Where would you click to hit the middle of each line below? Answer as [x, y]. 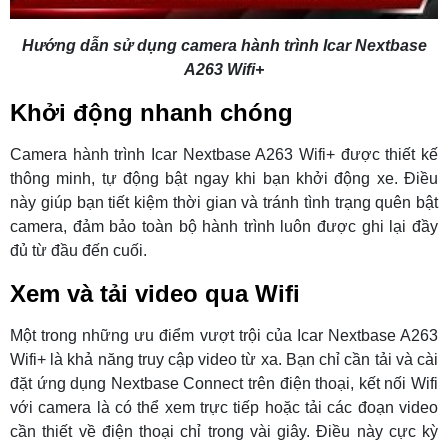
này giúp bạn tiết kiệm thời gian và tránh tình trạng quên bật [224, 202]
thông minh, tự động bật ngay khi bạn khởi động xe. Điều [224, 178]
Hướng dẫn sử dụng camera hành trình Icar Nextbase [224, 45]
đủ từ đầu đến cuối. [78, 250]
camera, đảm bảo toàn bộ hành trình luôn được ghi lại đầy [224, 226]
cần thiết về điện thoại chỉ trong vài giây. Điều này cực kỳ [224, 431]
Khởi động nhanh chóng [151, 112]
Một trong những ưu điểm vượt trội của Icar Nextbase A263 [224, 335]
